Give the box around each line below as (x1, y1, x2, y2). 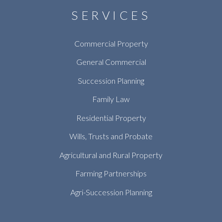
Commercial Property (74, 38, 148, 48)
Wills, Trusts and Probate (69, 131, 153, 141)
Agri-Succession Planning (70, 187, 152, 197)
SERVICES (71, 7, 151, 22)
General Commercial (76, 57, 146, 67)
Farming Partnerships (75, 168, 147, 178)
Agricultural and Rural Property (59, 150, 163, 160)
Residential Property (76, 112, 146, 122)
